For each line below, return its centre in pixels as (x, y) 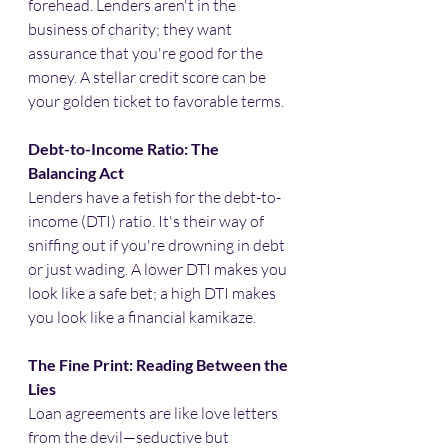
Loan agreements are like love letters (154, 412)
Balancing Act (76, 172)
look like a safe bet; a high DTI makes (153, 292)
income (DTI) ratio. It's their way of (147, 220)
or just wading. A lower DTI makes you (159, 268)
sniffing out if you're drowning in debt (158, 244)
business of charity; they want (131, 28)
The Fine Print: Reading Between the (159, 364)
